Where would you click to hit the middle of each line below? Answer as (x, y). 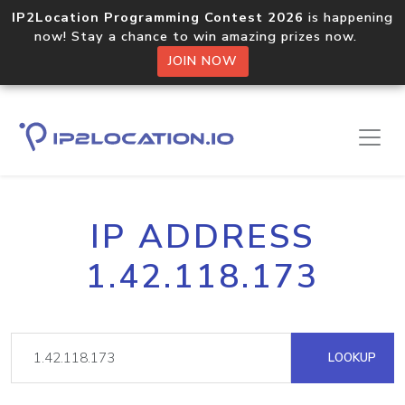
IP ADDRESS (202, 237)
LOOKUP (350, 358)
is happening (348, 17)
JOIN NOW (202, 61)
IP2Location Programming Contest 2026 (158, 17)
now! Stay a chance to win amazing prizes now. (202, 36)
